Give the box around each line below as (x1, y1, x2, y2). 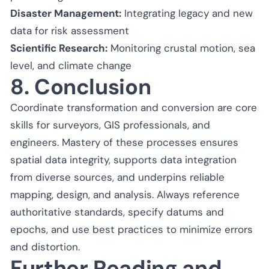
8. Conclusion (10, 72, 151, 101)
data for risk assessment (10, 23, 129, 37)
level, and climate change (10, 58, 131, 72)
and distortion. (10, 240, 80, 253)
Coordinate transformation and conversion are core (10, 100, 257, 114)
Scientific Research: (10, 41, 107, 55)
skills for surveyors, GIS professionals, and (10, 118, 210, 131)
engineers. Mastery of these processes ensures (10, 135, 238, 149)
